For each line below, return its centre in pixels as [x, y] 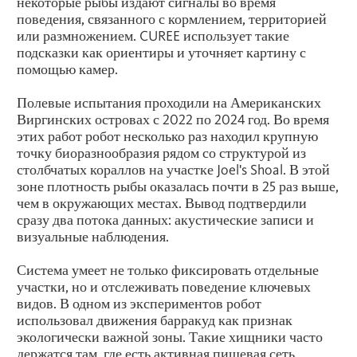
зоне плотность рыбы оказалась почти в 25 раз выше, [178, 186]
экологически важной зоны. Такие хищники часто [170, 336]
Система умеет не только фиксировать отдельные [168, 269]
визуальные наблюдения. [93, 236]
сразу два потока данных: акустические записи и [165, 219]
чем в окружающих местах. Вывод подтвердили [162, 202]
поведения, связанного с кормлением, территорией [172, 18]
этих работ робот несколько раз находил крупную [167, 135]
